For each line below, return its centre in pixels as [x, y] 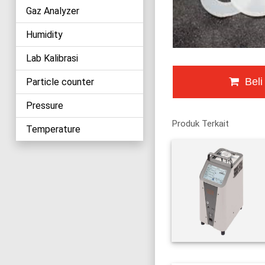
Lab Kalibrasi [52, 58]
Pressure [44, 105]
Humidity [44, 34]
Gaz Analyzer [52, 11]
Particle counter [60, 82]
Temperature [53, 129]
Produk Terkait [201, 123]
